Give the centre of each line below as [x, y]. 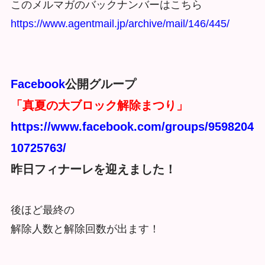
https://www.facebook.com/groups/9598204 [132, 126]
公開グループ [100, 84]
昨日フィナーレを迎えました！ [93, 169]
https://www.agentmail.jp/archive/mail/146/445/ [120, 23]
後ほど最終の [42, 210]
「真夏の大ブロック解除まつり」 [99, 105]
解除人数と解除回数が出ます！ [85, 229]
